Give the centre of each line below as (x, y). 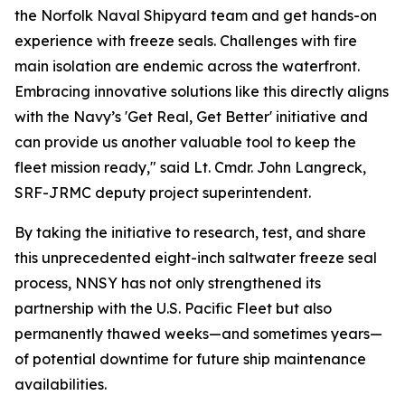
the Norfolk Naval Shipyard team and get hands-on (196, 15)
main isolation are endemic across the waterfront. (187, 66)
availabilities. (61, 384)
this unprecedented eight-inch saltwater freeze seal (196, 258)
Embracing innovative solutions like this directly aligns (202, 91)
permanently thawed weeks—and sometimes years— (198, 334)
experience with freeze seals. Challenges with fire (186, 41)
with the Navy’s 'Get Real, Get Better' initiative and (191, 117)
